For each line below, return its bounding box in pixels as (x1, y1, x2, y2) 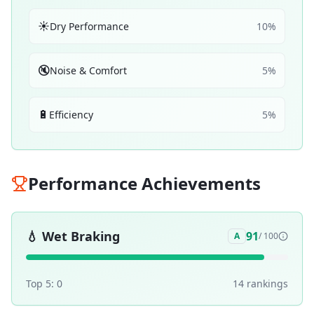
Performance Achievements (28, 172, 261, 195)
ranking (244, 277, 283, 290)
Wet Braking (42, 228, 120, 245)
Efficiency (49, 107, 93, 121)
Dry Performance (50, 19, 129, 33)
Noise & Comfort (50, 63, 127, 77)
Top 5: (26, 277, 57, 290)
